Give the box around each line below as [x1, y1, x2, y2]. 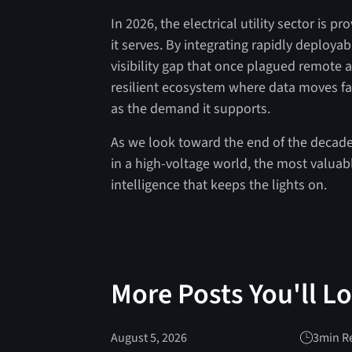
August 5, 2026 [111, 328, 188, 346]
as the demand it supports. [111, 99, 271, 119]
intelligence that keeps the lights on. [111, 175, 328, 196]
